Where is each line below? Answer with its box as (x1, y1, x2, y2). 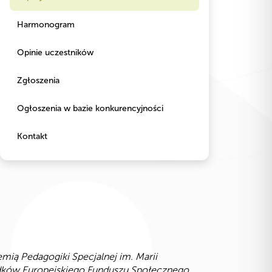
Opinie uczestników (17, 47, 93, 58)
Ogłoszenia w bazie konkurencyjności (17, 103, 163, 114)
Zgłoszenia (17, 75, 59, 86)
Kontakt (17, 131, 47, 141)
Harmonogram (17, 19, 75, 30)
